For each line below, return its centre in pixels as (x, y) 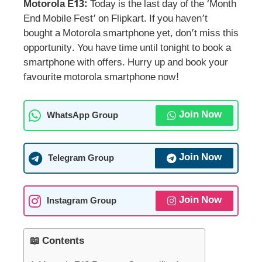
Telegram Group (81, 158)
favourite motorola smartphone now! (101, 77)
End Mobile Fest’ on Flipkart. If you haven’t (116, 19)
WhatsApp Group (82, 116)
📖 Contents (57, 242)
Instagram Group (82, 201)
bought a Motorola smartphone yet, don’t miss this (131, 34)
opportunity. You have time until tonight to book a (127, 48)
